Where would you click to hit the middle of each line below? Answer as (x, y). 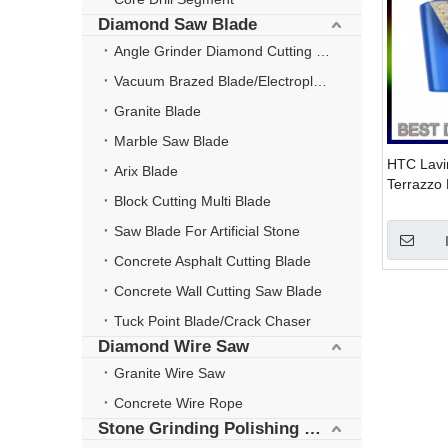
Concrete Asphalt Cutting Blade (212, 261)
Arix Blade (146, 171)
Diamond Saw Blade (177, 24)
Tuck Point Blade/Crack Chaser (212, 321)
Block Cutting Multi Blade (192, 201)
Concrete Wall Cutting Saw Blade (218, 291)
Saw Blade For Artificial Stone (207, 231)
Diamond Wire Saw (173, 346)
